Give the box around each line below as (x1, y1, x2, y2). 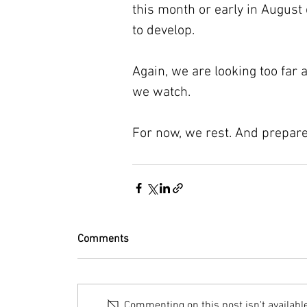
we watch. (132, 84, 191, 101)
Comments (77, 232, 129, 246)
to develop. (132, 23, 195, 39)
